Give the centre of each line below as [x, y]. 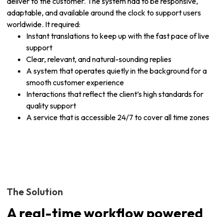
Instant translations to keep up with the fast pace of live [118, 36]
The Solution [35, 192]
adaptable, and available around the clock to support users [104, 13]
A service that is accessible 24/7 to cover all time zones [118, 117]
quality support [51, 106]
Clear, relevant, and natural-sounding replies [99, 59]
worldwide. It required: [44, 24]
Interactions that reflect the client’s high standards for [115, 94]
